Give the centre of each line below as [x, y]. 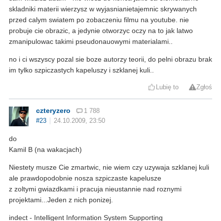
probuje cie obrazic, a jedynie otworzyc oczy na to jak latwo [101, 31]
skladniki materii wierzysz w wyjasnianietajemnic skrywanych [103, 9]
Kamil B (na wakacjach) [45, 150]
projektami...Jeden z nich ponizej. [61, 200]
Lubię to [167, 88]
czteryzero [53, 111]
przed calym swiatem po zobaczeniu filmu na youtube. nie [99, 20]
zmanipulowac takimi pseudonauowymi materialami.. [91, 42]
